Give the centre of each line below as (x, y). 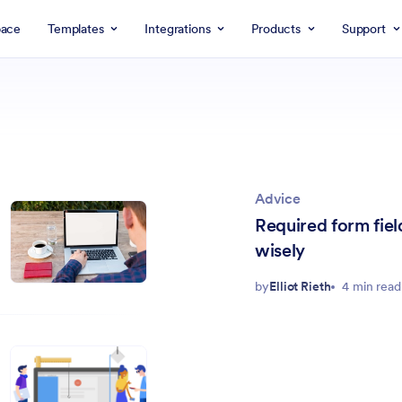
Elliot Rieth (300, 287)
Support (363, 29)
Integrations (178, 29)
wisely (280, 251)
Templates (76, 29)
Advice (278, 199)
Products (276, 29)
